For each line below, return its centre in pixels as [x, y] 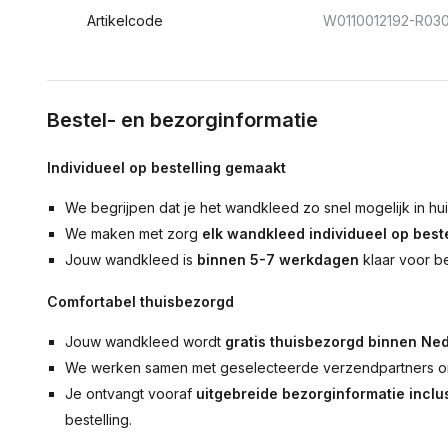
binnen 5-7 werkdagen [278, 259]
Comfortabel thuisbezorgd [140, 301]
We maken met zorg [134, 233]
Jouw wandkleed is [131, 259]
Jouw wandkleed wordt [145, 341]
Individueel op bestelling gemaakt [166, 167]
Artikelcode [125, 20]
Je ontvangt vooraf [131, 393]
